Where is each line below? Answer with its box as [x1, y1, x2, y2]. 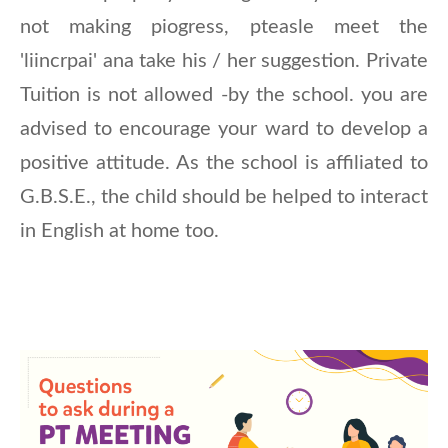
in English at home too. [20, 221, 219, 242]
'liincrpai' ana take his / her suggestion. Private [20, 51, 428, 72]
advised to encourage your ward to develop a [20, 119, 428, 140]
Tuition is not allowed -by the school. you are [20, 85, 428, 106]
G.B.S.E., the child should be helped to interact [20, 187, 428, 208]
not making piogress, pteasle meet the [20, 17, 428, 38]
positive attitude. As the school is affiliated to [20, 153, 428, 174]
